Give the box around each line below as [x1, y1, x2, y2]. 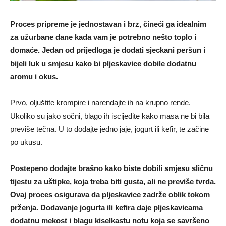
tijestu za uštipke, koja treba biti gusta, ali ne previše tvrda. [10, 177, 216, 186]
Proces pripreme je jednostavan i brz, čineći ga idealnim [10, 20, 206, 29]
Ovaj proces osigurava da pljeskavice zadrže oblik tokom [10, 190, 210, 199]
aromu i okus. [10, 72, 58, 81]
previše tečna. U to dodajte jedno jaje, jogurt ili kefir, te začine [10, 125, 209, 134]
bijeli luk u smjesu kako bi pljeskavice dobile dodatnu [10, 59, 196, 68]
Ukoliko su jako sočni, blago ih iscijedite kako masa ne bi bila [10, 111, 209, 121]
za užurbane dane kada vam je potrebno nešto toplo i [10, 33, 196, 42]
